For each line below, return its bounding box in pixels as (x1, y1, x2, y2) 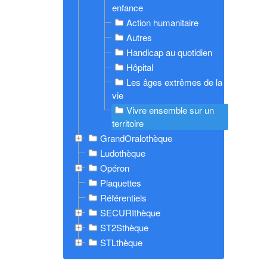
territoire (112, 117, 144, 130)
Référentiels (100, 191, 147, 204)
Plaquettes (100, 176, 141, 190)
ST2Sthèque (100, 221, 148, 234)
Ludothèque (100, 147, 145, 160)
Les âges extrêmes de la (126, 76, 222, 89)
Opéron (100, 162, 129, 175)
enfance (112, 1, 143, 14)
